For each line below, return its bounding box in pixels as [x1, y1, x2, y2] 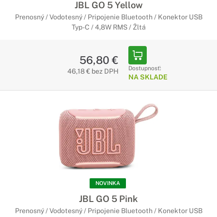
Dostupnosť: [128, 65, 161, 72]
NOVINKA [95, 180, 120, 186]
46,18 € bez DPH [67, 67, 119, 75]
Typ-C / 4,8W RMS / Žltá [71, 23, 146, 31]
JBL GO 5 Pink [79, 193, 138, 204]
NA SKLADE [128, 73, 168, 81]
